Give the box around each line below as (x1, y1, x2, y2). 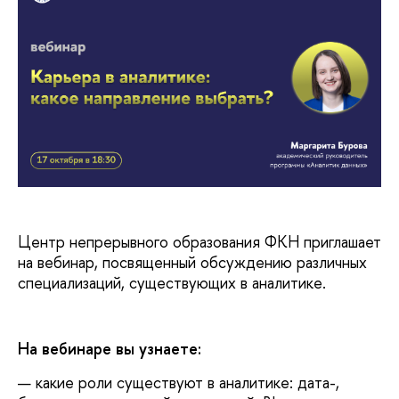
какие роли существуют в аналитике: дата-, (36, 370, 339, 394)
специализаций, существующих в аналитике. (18, 271, 330, 294)
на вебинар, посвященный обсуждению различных (18, 250, 367, 273)
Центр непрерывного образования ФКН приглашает (18, 230, 381, 253)
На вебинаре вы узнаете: (18, 338, 201, 361)
